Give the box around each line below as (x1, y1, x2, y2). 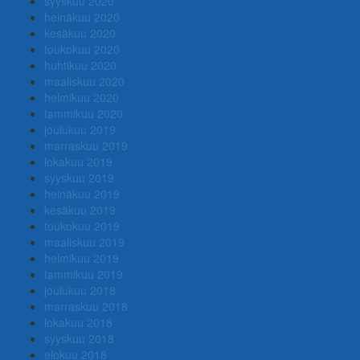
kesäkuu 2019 (44, 201, 116, 218)
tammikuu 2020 (44, 104, 123, 121)
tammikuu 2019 (44, 265, 123, 282)
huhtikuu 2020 (44, 56, 117, 73)
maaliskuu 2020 (44, 72, 125, 89)
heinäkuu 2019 (44, 185, 120, 202)
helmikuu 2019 (44, 249, 119, 266)
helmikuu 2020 (44, 88, 119, 105)
